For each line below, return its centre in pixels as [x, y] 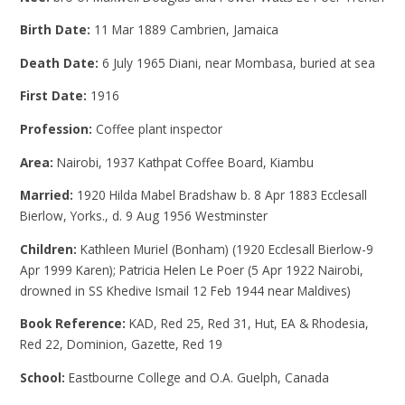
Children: [51, 249]
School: [45, 377]
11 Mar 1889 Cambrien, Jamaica [187, 30]
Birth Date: [57, 30]
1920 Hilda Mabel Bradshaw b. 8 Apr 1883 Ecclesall [222, 195]
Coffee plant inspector [160, 128]
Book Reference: [75, 324]
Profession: [58, 128]
